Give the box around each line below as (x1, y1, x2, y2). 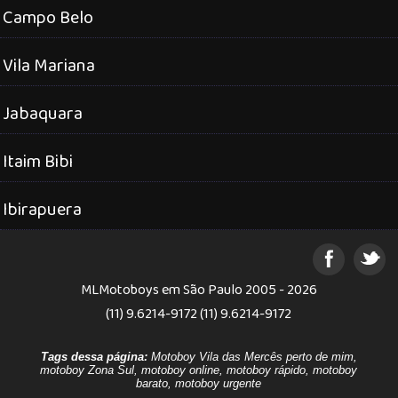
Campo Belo (3, 3, 93, 30)
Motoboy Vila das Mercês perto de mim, (147, 349, 357, 363)
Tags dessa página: (40, 349, 147, 363)
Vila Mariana (3, 51, 95, 78)
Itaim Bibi (3, 147, 73, 174)
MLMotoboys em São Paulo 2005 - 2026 (80, 278, 317, 299)
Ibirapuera (3, 195, 82, 222)
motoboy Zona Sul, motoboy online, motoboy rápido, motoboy (40, 362, 358, 377)
